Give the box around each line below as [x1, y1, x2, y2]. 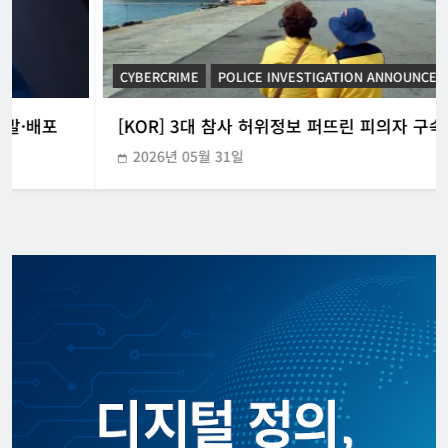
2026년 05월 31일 [49, 146, 160, 167]
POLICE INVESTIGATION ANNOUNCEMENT [134, 67, 389, 87]
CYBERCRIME [36, 67, 115, 87]
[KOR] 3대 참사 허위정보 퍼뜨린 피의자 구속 [34, 113, 361, 139]
